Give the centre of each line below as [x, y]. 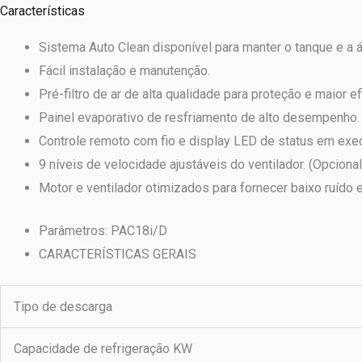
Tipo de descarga [63, 307]
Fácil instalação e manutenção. [124, 71]
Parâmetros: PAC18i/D [103, 231]
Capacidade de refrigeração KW [103, 349]
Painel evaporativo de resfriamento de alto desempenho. [199, 118]
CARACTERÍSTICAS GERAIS [118, 255]
